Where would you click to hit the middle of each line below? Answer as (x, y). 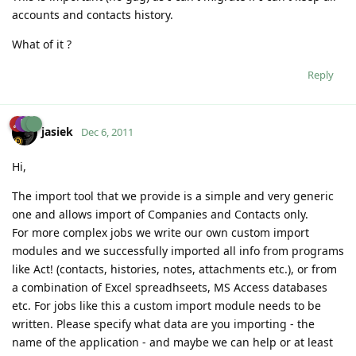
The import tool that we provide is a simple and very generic (173, 196)
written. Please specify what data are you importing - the (163, 324)
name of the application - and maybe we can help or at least (172, 342)
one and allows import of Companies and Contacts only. (160, 215)
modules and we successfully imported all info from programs (178, 251)
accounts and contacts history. (93, 15)
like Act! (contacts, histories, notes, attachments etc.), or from (174, 269)
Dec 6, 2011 (107, 132)
